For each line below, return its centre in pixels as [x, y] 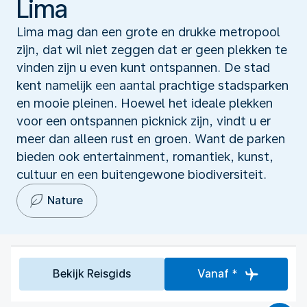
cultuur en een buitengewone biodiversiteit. [142, 174]
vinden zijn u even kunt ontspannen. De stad [143, 67]
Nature [65, 200]
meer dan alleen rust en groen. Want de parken [151, 138]
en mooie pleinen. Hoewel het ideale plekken [145, 103]
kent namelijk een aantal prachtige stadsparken [152, 85]
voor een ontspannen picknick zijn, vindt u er [144, 121]
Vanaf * [218, 273]
